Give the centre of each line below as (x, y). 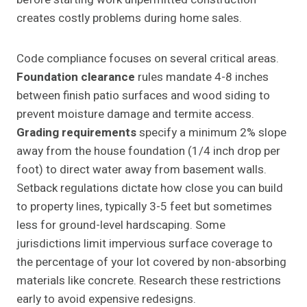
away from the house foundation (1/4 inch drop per (148, 151)
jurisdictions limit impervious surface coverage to (145, 244)
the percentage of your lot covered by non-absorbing (151, 262)
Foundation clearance (76, 77)
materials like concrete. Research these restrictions (149, 281)
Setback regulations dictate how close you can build (150, 188)
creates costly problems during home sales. (129, 19)
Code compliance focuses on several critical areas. (148, 59)
